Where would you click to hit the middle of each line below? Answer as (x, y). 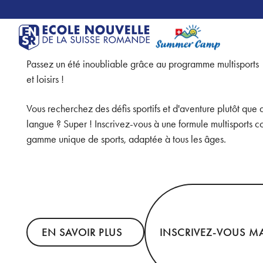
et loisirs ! (45, 79)
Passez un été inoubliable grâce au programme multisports (143, 64)
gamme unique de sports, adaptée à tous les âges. (127, 139)
